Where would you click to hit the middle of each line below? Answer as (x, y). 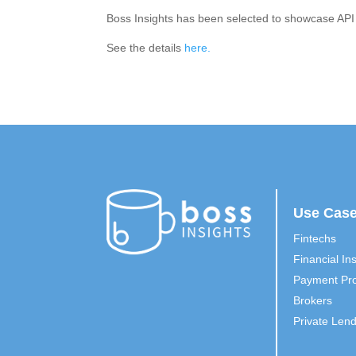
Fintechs (315, 238)
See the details (146, 48)
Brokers (313, 300)
